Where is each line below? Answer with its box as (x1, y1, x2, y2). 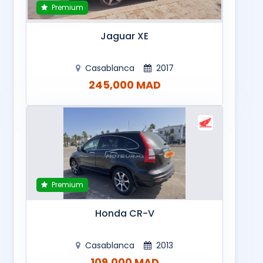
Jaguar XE (100, 29, 149, 43)
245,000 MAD (88, 77, 161, 92)
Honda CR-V (95, 207, 154, 220)
